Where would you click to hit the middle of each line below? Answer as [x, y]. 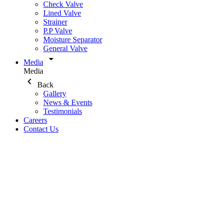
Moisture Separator [73, 40]
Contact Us [41, 129]
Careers [35, 120]
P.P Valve [58, 31]
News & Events [68, 102]
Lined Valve [62, 13]
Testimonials [63, 111]
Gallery [55, 94]
